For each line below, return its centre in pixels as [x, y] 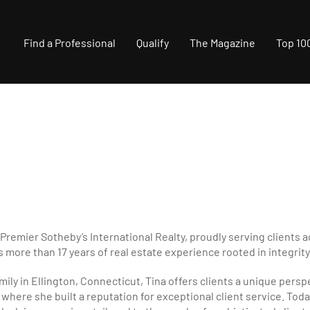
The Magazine [222, 43]
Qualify [152, 43]
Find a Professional [69, 43]
